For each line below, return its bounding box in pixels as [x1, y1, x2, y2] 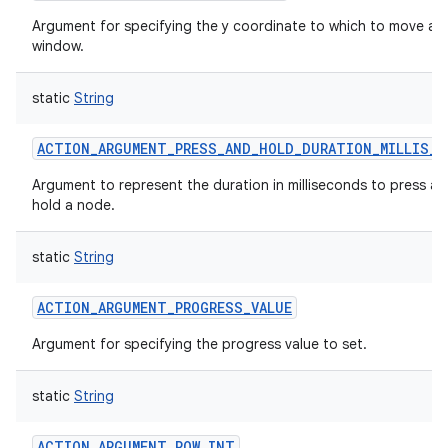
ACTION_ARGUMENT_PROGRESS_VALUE [37, 298, 292, 317]
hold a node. [32, 196, 115, 214]
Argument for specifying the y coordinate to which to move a [32, 17, 436, 35]
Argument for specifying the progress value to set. [32, 335, 367, 353]
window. [32, 37, 84, 55]
